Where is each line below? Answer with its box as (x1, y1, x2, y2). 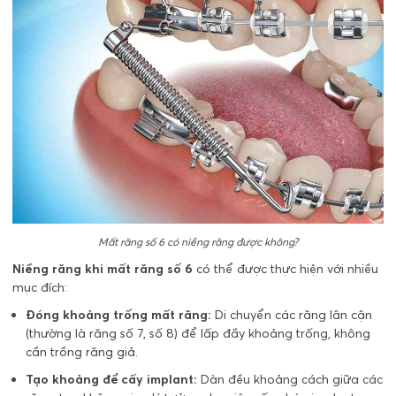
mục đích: (12, 278, 67, 295)
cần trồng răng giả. (26, 343, 138, 360)
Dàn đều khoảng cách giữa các (197, 370, 383, 387)
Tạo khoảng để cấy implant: (26, 370, 197, 387)
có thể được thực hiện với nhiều (193, 260, 378, 277)
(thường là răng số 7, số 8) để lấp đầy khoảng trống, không (26, 324, 370, 341)
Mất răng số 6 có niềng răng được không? (98, 234, 298, 248)
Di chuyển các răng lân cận (211, 306, 372, 323)
